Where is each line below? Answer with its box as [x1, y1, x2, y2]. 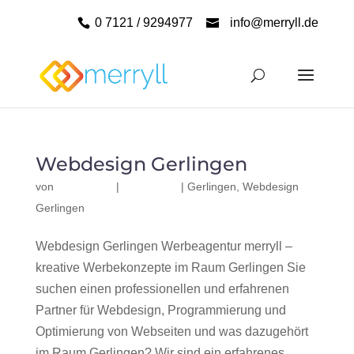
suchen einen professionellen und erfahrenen [35, 282, 289, 296]
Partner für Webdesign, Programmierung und [35, 303, 286, 317]
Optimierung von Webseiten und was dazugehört [35, 325, 308, 338]
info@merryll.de [230, 16, 319, 29]
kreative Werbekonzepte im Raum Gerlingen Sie [35, 261, 306, 274]
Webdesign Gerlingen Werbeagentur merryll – [35, 239, 292, 253]
